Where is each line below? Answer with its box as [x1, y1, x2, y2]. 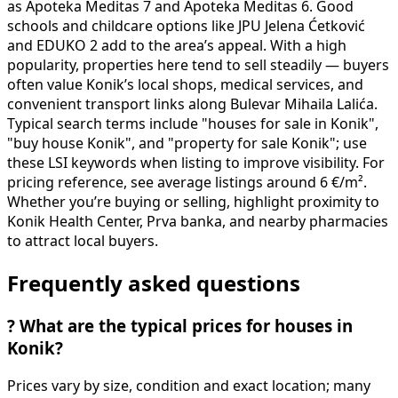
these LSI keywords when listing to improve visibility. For [7, 155, 385, 170]
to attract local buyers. [7, 233, 158, 248]
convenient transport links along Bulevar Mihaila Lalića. [7, 96, 378, 111]
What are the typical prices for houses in [15, 318, 353, 335]
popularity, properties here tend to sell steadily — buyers [7, 57, 389, 72]
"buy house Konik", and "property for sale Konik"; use [7, 135, 367, 150]
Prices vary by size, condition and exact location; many [7, 378, 370, 394]
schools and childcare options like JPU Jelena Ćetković [7, 18, 365, 33]
